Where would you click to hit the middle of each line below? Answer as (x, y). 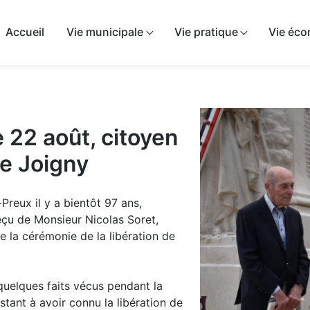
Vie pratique (206, 32)
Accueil (25, 32)
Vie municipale (105, 32)
